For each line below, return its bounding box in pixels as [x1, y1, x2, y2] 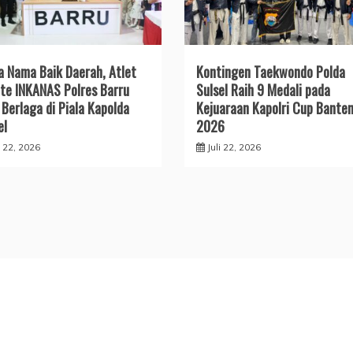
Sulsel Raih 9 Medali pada [195, 79, 330, 100]
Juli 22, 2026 [206, 140, 261, 153]
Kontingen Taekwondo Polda [195, 61, 345, 82]
